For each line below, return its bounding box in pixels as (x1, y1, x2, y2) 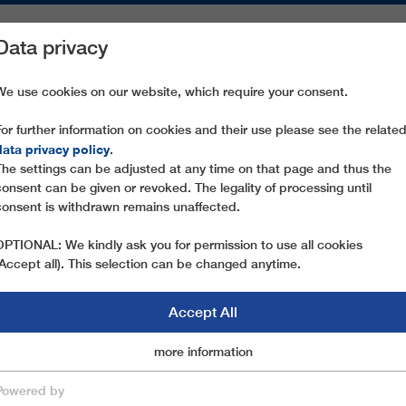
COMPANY (267, 50, 335, 64)
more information (153, 344, 253, 359)
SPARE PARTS (79, 50, 171, 64)
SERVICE (189, 50, 249, 64)
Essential (21, 345, 73, 361)
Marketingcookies (112, 344, 217, 359)
